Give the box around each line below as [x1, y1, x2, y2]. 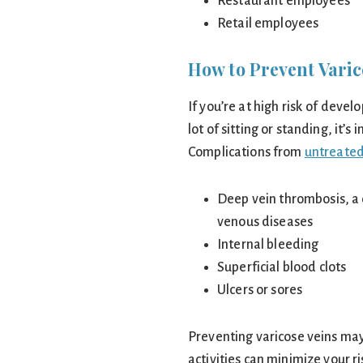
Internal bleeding [217, 237, 319, 252]
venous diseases [217, 215, 314, 229]
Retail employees [217, 16, 319, 31]
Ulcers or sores [217, 283, 303, 297]
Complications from [188, 145, 305, 160]
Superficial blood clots [217, 260, 347, 275]
